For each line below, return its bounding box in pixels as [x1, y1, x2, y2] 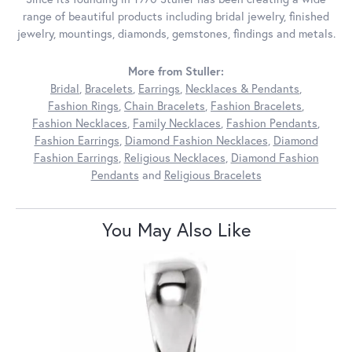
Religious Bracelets [163, 167, 262, 182]
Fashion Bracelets [211, 97, 302, 113]
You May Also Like [101, 216, 251, 242]
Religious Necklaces [123, 149, 225, 165]
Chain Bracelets [124, 97, 205, 113]
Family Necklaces [133, 115, 221, 130]
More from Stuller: [128, 63, 224, 79]
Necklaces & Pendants [185, 80, 299, 96]
